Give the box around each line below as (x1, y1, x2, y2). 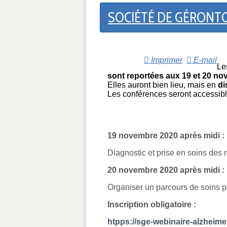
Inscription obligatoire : (107, 200, 196, 209)
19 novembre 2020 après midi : (107, 131, 224, 140)
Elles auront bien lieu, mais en (107, 80, 218, 89)
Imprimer (149, 55, 182, 64)
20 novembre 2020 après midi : (107, 165, 224, 174)
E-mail (192, 55, 217, 64)
